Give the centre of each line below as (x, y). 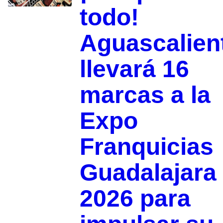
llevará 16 (134, 69)
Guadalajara (148, 173)
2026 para (135, 199)
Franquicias (146, 147)
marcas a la (145, 95)
